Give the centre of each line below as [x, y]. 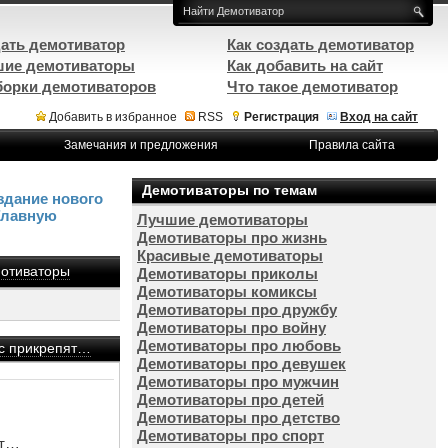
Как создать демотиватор [320, 44]
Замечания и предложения [140, 145]
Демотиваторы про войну [231, 327]
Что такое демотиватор [312, 86]
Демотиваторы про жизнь [232, 237]
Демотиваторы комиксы [227, 291]
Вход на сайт [379, 117]
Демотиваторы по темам [229, 190]
